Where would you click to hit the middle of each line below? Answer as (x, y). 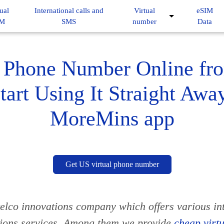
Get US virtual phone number (112, 164)
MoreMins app (112, 118)
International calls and (69, 10)
